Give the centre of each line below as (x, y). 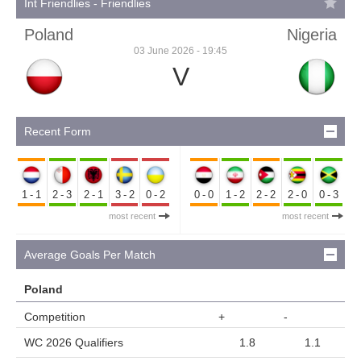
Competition (55, 316)
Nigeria (312, 34)
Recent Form (58, 131)
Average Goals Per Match (90, 254)
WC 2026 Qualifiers (74, 342)
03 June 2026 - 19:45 (180, 50)
